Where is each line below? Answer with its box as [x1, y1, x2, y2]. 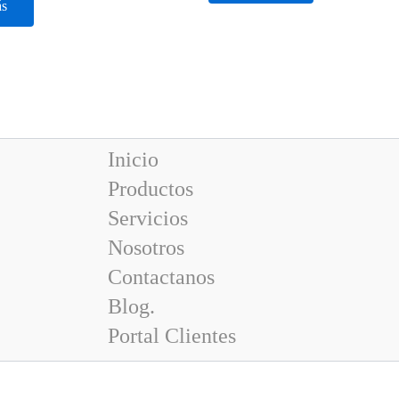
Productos [107, 177, 193, 201]
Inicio [107, 148, 159, 172]
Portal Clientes [107, 324, 236, 348]
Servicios [107, 207, 188, 231]
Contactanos [107, 265, 215, 289]
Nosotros [107, 236, 184, 260]
